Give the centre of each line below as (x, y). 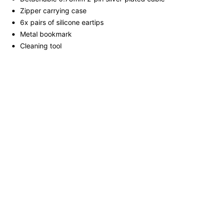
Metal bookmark (46, 34)
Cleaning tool (41, 46)
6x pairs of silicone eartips (62, 22)
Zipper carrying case (53, 11)
